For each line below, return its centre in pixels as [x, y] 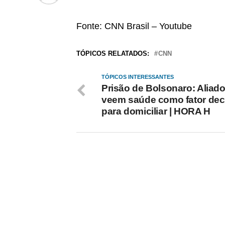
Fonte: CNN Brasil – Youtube [134, 26]
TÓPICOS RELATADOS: [113, 53]
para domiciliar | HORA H [156, 111]
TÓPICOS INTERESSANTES [138, 77]
